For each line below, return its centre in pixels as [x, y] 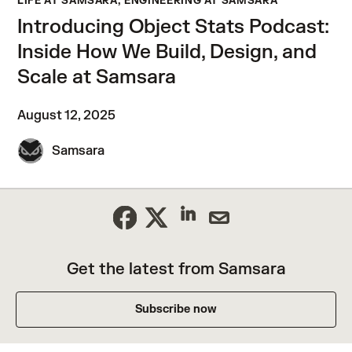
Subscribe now [176, 309]
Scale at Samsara [97, 77]
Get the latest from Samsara [176, 269]
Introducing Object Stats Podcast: [173, 27]
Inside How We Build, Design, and [167, 52]
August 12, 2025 [66, 115]
